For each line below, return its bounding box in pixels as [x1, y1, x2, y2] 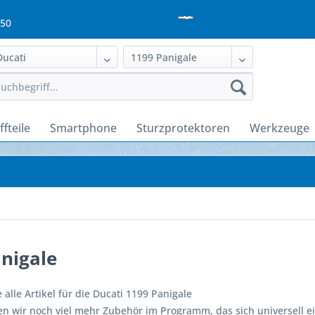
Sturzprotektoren [136, 120, 230, 136]
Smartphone [50, 120, 117, 136]
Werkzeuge [250, 120, 309, 136]
